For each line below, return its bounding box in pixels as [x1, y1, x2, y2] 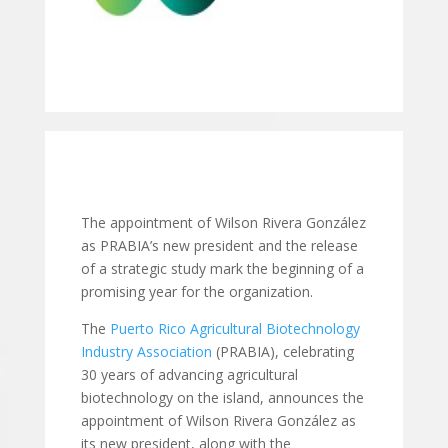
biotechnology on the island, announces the [80, 388, 364, 407]
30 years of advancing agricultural [80, 365, 298, 384]
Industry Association [80, 342, 212, 361]
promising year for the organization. [80, 282, 313, 301]
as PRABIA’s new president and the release [80, 236, 358, 255]
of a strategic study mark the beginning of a [80, 259, 364, 278]
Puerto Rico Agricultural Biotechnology [109, 319, 360, 338]
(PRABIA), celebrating [211, 342, 354, 361]
